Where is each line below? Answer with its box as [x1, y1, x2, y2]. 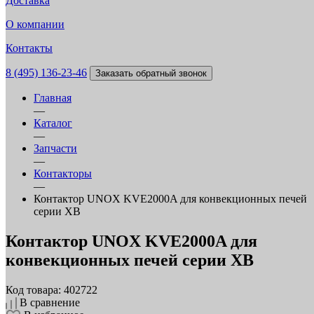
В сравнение [20, 296, 80, 308]
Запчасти [34, 142, 77, 154]
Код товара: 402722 [6, 283, 97, 296]
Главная [34, 92, 71, 104]
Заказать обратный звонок [95, 68, 207, 78]
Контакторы [34, 168, 92, 179]
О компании [6, 18, 64, 30]
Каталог [34, 117, 72, 129]
